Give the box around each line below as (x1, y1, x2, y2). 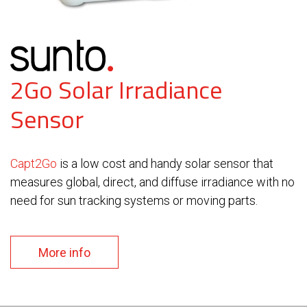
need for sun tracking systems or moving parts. (10, 193, 258, 208)
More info (38, 245, 90, 260)
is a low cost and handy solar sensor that (57, 156, 273, 171)
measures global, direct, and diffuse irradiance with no (10, 175, 295, 190)
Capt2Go (10, 156, 57, 171)
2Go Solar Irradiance (10, 71, 222, 109)
